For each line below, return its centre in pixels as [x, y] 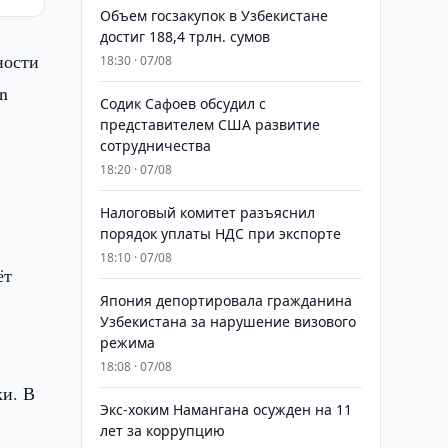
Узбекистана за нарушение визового [227, 321]
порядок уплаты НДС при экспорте [220, 233]
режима [127, 342]
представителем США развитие [209, 124]
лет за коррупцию [162, 430]
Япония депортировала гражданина [225, 300]
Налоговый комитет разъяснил [207, 212]
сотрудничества [155, 145]
